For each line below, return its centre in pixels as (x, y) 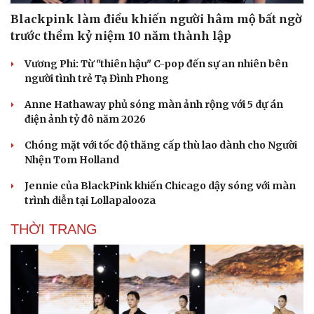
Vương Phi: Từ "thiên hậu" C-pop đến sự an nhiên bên (156, 64)
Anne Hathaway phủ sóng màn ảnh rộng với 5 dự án (154, 105)
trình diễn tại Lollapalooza (90, 201)
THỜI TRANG (54, 230)
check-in (33, 11)
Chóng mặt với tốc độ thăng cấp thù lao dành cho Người (161, 145)
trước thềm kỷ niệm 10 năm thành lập (121, 36)
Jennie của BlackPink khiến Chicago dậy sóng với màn (160, 186)
